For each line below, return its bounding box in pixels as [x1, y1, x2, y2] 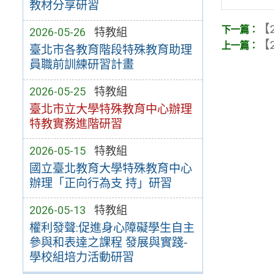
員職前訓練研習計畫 [29, 57, 134, 72]
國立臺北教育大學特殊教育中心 [29, 161, 192, 176]
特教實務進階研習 [29, 116, 122, 131]
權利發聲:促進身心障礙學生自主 [29, 220, 194, 235]
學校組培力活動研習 [29, 250, 134, 264]
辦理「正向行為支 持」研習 [29, 176, 172, 190]
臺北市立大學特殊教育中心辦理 [29, 102, 192, 116]
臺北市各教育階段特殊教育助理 [29, 43, 192, 57]
